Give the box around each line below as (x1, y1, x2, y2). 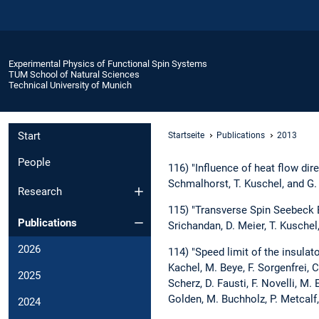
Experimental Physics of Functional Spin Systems (9, 58, 207, 69)
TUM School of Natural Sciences (9, 68, 140, 80)
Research (18, 184, 62, 198)
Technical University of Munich (9, 79, 132, 90)
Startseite (168, 130, 204, 140)
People (18, 156, 51, 169)
